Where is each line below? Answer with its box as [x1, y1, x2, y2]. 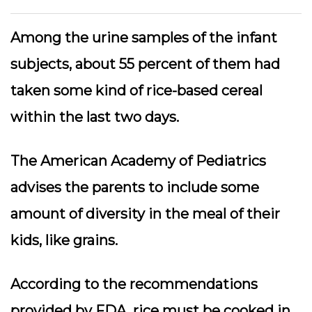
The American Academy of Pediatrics [10, 153, 266, 169]
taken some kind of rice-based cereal [10, 82, 263, 99]
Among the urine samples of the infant [10, 29, 277, 46]
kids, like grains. [10, 232, 118, 249]
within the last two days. [10, 109, 179, 125]
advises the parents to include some [10, 179, 259, 196]
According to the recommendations [10, 276, 258, 292]
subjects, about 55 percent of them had [10, 56, 280, 72]
